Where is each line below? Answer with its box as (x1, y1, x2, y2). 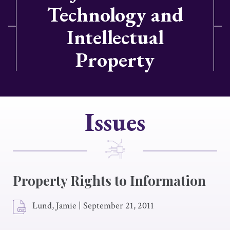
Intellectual (66, 24, 164, 50)
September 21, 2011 (83, 200, 154, 212)
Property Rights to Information (13, 171, 206, 189)
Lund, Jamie (32, 200, 76, 212)
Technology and (47, 1, 183, 28)
